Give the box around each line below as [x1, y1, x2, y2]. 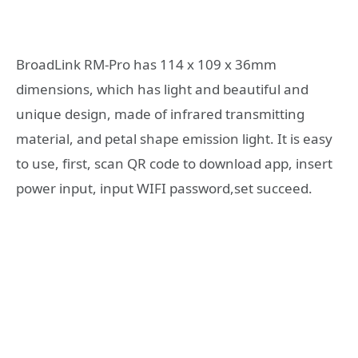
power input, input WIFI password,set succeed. [16, 178, 312, 197]
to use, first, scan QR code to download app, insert [16, 153, 332, 173]
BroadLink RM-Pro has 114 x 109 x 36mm [16, 54, 276, 74]
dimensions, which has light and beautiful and [16, 79, 308, 98]
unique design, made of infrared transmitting [16, 104, 304, 123]
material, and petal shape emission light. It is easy [16, 129, 332, 148]
